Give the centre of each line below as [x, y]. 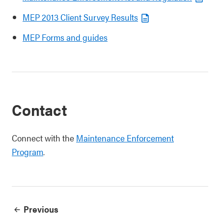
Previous [41, 209]
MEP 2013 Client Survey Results [80, 17]
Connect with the [44, 138]
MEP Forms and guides [65, 37]
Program [27, 151]
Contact [39, 109]
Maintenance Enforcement [125, 138]
